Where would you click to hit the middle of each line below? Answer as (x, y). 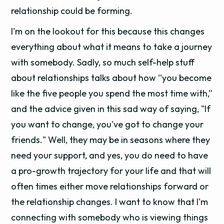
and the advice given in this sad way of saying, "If (111, 109)
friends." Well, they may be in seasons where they (111, 140)
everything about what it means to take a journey (112, 47)
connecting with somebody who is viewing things (110, 217)
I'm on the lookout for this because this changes (108, 31)
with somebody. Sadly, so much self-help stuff (103, 62)
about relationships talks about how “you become (111, 78)
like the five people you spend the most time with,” (112, 93)
